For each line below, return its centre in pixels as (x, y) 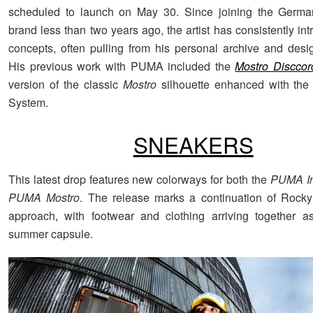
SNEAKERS (193, 145)
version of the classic (66, 85)
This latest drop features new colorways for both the (139, 179)
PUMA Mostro (44, 197)
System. (28, 103)
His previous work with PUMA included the (122, 66)
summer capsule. (51, 233)
